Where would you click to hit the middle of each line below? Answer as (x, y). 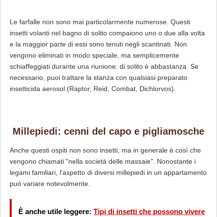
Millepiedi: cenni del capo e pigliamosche (108, 131)
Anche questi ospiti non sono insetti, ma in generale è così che (105, 150)
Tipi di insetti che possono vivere (149, 211)
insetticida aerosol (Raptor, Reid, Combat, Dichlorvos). (93, 88)
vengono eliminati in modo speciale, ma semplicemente (94, 55)
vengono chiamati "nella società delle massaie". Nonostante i (102, 161)
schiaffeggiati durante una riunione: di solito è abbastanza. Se (104, 66)
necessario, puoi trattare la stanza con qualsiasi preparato (98, 77)
